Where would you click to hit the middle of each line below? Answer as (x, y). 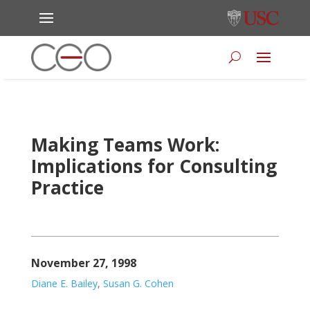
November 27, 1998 (83, 263)
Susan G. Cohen (138, 283)
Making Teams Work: (125, 144)
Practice (67, 187)
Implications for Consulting (154, 166)
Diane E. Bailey (64, 283)
